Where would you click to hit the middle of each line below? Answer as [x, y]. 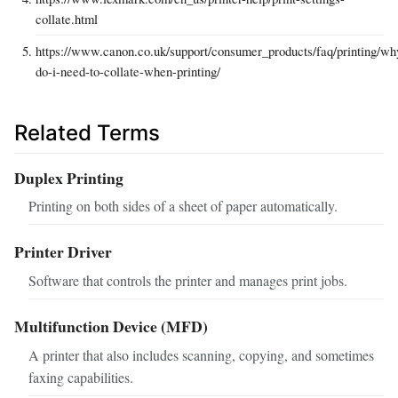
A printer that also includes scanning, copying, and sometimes [201, 354]
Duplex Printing [69, 177]
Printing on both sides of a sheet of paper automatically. [183, 206]
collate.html [67, 19]
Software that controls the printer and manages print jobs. [188, 281]
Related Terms [87, 133]
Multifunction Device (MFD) [111, 326]
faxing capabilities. [81, 377]
